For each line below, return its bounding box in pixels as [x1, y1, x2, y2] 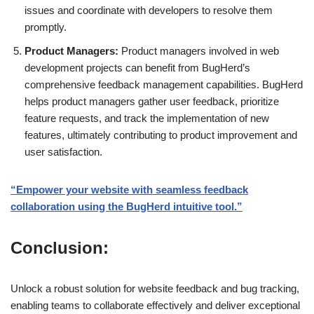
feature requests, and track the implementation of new [25, 111, 269, 124]
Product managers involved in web [118, 44, 279, 57]
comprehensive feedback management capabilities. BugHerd [25, 78, 303, 90]
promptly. [25, 20, 67, 33]
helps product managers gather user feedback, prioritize [25, 95, 279, 107]
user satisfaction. [25, 145, 102, 158]
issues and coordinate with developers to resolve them [25, 4, 273, 16]
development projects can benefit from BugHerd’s [25, 61, 250, 74]
